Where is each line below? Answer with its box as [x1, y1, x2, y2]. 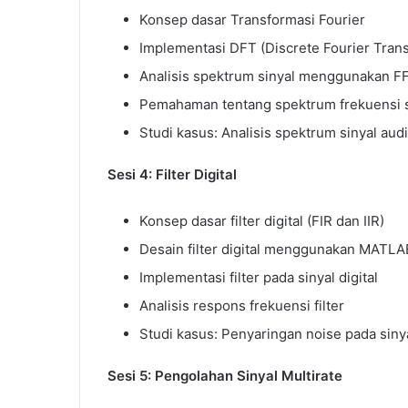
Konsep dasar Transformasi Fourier [139, 10, 365, 28]
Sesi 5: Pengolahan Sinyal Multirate [107, 366, 342, 384]
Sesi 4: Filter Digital [107, 165, 237, 183]
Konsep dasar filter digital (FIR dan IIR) [139, 211, 384, 229]
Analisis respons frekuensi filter [139, 296, 344, 314]
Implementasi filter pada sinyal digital [139, 268, 378, 286]
